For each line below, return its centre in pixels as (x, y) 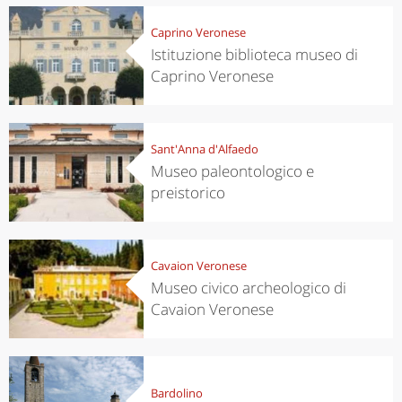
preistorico (188, 192)
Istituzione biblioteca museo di (254, 54)
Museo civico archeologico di (248, 287)
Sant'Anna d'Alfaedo (204, 149)
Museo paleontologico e (232, 170)
